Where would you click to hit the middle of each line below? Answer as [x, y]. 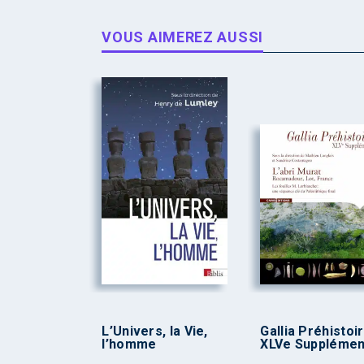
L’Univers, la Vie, [155, 331]
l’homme [129, 344]
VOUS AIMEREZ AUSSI [182, 37]
